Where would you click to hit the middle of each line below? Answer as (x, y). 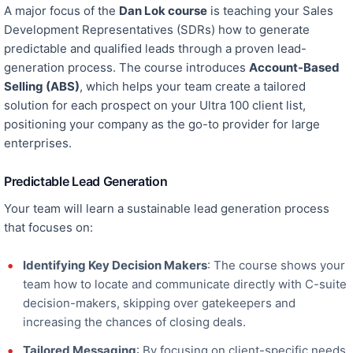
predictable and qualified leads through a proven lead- (155, 49)
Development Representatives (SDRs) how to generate (157, 30)
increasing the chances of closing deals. (134, 322)
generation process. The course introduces (126, 68)
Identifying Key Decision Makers (115, 266)
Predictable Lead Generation (86, 182)
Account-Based (294, 68)
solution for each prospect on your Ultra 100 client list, (155, 106)
